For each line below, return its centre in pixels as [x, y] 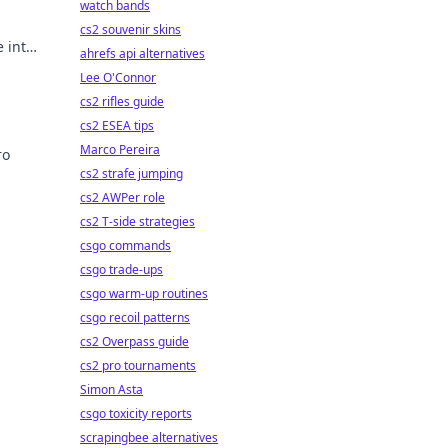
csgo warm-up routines [144, 293]
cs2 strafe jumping [131, 173]
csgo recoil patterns [135, 317]
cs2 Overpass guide [134, 341]
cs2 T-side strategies [137, 221]
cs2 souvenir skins [130, 29]
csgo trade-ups [121, 269]
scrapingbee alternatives [149, 437]
